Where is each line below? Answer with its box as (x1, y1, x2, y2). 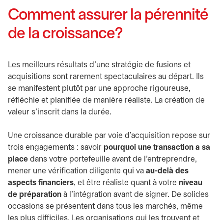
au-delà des (146, 167, 189, 175)
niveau (179, 179, 202, 187)
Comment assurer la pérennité (8, 8, 208, 23)
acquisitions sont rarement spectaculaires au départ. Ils (8, 73, 204, 81)
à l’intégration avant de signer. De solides (61, 191, 209, 198)
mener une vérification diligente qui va (8, 167, 146, 175)
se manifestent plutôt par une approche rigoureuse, (8, 85, 191, 92)
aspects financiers (8, 179, 74, 187)
